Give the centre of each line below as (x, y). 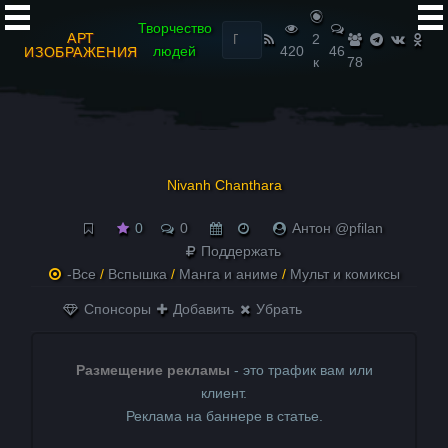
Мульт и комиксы (344, 274)
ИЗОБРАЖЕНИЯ (81, 51)
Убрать (277, 309)
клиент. (224, 393)
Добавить (202, 309)
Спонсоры (116, 309)
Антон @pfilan (337, 228)
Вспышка (137, 274)
